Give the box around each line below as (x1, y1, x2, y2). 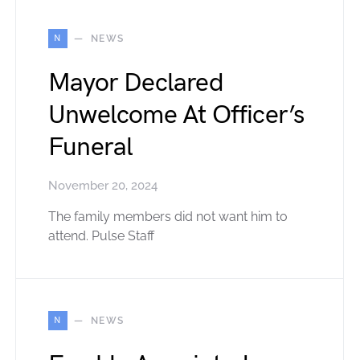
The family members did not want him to (48, 209, 288, 225)
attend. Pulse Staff (48, 228, 154, 244)
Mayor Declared (48, 67, 223, 100)
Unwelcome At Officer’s (48, 100, 305, 132)
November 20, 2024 (48, 178, 157, 194)
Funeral (48, 132, 133, 164)
